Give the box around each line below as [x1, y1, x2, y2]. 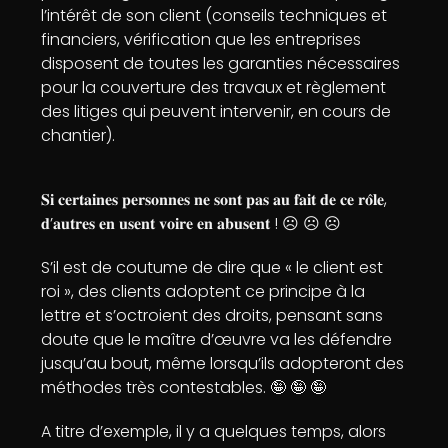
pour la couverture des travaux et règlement [41, 76, 387, 99]
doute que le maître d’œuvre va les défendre [41, 328, 393, 351]
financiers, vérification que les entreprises [41, 28, 362, 51]
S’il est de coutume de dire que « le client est [41, 256, 384, 279]
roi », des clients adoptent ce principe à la [41, 280, 366, 303]
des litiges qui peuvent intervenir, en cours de [41, 100, 392, 123]
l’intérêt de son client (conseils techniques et [41, 4, 388, 27]
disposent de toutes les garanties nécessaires [41, 52, 401, 75]
